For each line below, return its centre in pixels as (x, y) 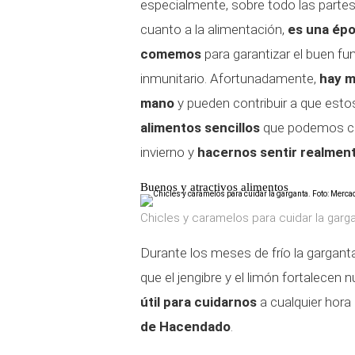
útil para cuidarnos (198, 302)
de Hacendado (185, 326)
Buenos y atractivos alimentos (214, 187)
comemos (171, 54)
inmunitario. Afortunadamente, (230, 78)
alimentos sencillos (200, 128)
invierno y (169, 152)
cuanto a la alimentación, (214, 29)
